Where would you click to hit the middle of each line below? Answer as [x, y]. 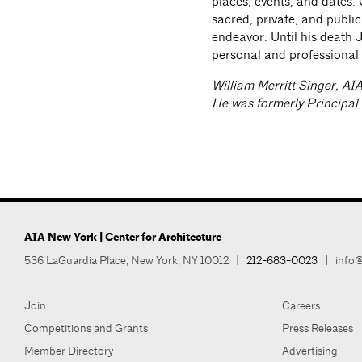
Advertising [309, 351]
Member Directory [69, 351]
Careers [301, 305]
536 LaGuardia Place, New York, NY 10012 [126, 260]
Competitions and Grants [86, 328]
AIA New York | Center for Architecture [123, 237]
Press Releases [317, 328]
